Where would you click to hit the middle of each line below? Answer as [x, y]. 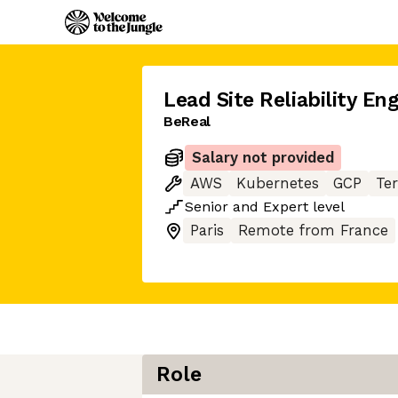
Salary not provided [263, 158]
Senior [207, 207]
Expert [286, 207]
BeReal [187, 121]
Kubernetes [278, 183]
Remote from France [313, 231]
